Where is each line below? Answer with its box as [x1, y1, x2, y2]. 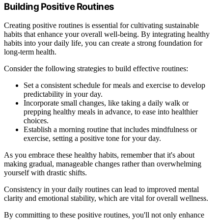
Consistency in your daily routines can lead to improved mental [4, 185, 199, 194]
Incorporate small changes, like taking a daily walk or [24, 99, 189, 108]
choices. [24, 116, 49, 125]
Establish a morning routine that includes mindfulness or [24, 125, 197, 134]
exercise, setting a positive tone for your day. [24, 134, 161, 143]
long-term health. [4, 48, 56, 56]
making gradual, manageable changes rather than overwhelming [4, 160, 201, 168]
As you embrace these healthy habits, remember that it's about [4, 151, 194, 160]
